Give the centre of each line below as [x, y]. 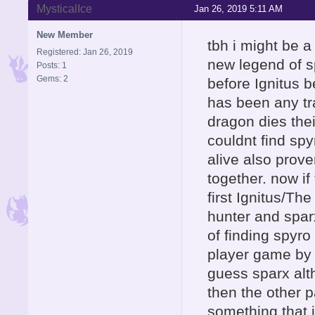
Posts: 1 [52, 66]
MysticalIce [64, 9]
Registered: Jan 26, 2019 [85, 52]
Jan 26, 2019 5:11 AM [238, 9]
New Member [65, 35]
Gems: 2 [52, 79]
